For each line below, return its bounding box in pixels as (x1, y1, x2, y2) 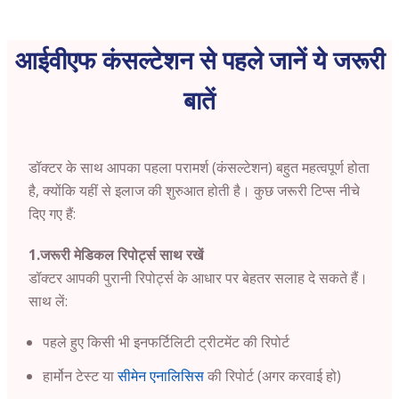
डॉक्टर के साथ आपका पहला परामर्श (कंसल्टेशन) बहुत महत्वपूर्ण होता (28, 158, 370, 177)
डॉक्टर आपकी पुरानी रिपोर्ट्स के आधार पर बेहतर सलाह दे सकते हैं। (28, 268, 368, 288)
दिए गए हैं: (28, 204, 76, 224)
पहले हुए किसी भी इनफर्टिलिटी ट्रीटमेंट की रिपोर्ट (43, 332, 289, 352)
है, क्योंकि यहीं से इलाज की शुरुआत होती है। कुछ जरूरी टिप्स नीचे (28, 181, 360, 200)
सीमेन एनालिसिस (118, 366, 204, 386)
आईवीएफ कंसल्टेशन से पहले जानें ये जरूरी (14, 43, 385, 77)
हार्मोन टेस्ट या (43, 366, 118, 386)
